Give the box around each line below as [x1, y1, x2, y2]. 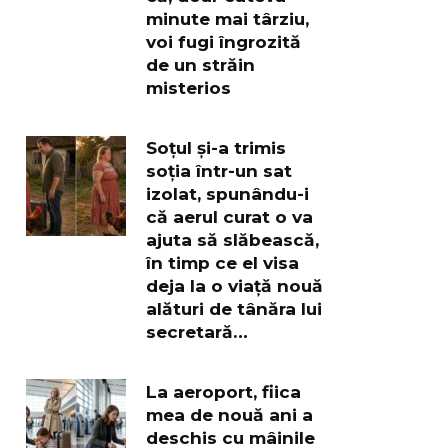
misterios [146, 76, 231, 98]
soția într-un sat [146, 159, 292, 181]
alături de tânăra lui [146, 297, 322, 319]
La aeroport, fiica [146, 380, 301, 402]
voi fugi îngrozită [146, 30, 301, 52]
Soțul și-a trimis [146, 136, 286, 158]
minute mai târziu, [146, 7, 309, 29]
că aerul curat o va [146, 205, 313, 227]
